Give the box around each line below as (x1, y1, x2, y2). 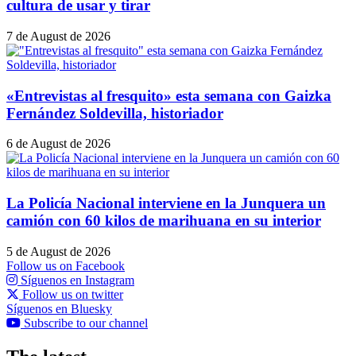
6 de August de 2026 (6, 137, 110, 151)
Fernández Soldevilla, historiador (6, 104, 223, 122)
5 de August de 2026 (6, 244, 110, 258)
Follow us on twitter (22, 287, 123, 301)
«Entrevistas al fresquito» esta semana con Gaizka (6, 87, 331, 104)
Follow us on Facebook (6, 258, 125, 273)
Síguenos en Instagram (21, 273, 134, 287)
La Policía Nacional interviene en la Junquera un (6, 195, 326, 212)
